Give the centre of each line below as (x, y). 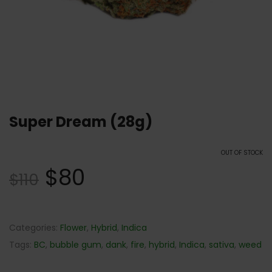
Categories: (35, 228)
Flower (73, 228)
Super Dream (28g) (81, 122)
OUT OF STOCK (242, 153)
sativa (222, 245)
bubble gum (76, 245)
